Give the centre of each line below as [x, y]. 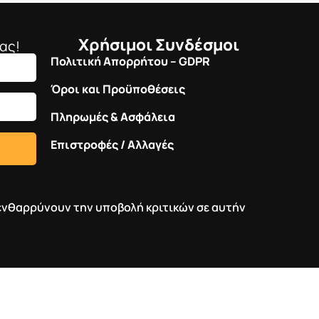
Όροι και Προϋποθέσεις [118, 89]
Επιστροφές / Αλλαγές [112, 144]
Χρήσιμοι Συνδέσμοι [159, 44]
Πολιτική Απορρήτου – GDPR [130, 61]
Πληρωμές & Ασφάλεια [113, 116]
